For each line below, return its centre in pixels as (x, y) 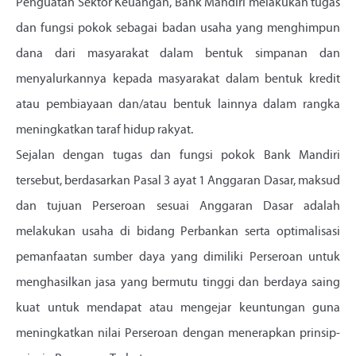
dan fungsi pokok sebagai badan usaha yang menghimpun (178, 29)
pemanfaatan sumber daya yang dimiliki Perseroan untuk (178, 258)
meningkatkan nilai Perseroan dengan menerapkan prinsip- (178, 334)
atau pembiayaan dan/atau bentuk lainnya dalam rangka (178, 105)
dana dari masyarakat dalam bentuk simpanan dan (178, 54)
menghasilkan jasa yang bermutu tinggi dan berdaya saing (178, 283)
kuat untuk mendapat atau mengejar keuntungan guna (178, 309)
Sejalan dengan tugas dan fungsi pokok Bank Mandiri (178, 156)
